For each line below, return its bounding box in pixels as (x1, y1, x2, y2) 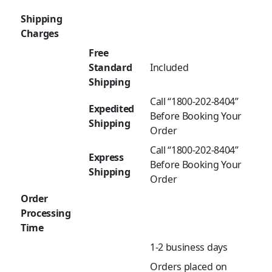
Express (89, 151, 124, 165)
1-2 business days (150, 240, 228, 254)
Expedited (89, 102, 135, 116)
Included (150, 61, 189, 75)
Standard (89, 61, 132, 75)
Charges (21, 27, 59, 41)
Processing (21, 206, 71, 220)
